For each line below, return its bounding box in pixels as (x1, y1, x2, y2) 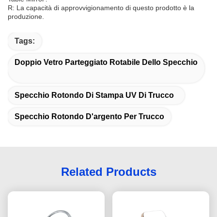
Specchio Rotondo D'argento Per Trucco (15, 112, 164, 121)
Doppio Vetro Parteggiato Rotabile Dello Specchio (15, 58, 198, 66)
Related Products (61, 165, 156, 178)
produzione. (8, 12, 44, 20)
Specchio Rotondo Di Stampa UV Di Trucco (15, 91, 174, 99)
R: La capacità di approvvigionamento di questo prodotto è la (8, 3, 194, 12)
